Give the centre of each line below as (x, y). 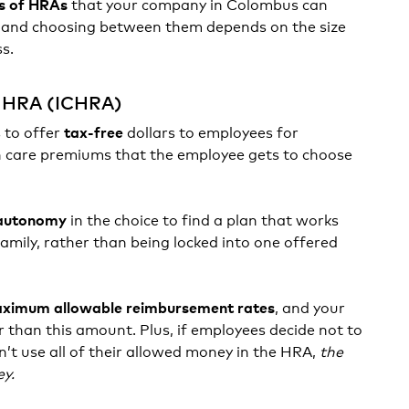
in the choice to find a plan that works (203, 219)
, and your (310, 306)
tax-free (94, 131)
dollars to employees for (211, 131)
